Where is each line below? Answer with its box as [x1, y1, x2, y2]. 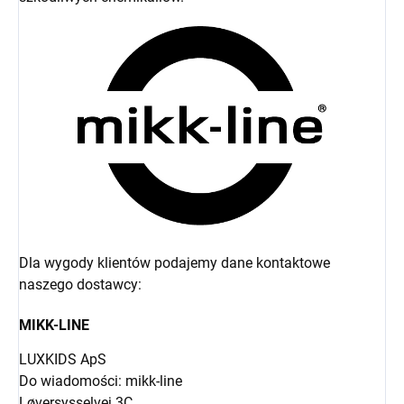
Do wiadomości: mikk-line [19, 372, 182, 390]
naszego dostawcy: [19, 276, 142, 294]
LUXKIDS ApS [19, 351, 106, 369]
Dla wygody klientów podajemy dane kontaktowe [19, 254, 330, 272]
